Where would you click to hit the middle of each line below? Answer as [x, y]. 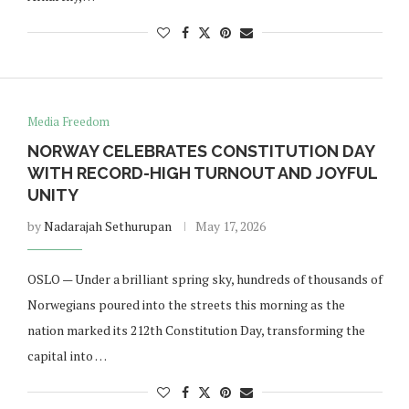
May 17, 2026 [230, 226]
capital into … [67, 356]
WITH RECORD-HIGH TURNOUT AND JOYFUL [202, 173]
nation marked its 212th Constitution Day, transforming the [196, 330]
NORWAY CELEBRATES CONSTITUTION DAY [200, 151]
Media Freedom [68, 121]
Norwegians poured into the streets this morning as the [186, 304]
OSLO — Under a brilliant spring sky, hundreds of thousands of [204, 279]
